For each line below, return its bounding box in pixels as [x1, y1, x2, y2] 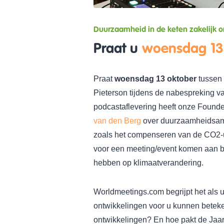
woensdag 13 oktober [114, 74, 196, 83]
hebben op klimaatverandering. [93, 158, 203, 167]
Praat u [93, 40, 142, 57]
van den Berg [93, 116, 141, 125]
